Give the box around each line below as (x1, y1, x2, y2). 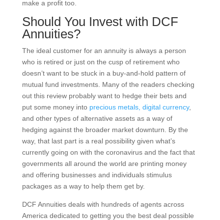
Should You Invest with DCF (22, 14, 178, 29)
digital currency (142, 103, 189, 111)
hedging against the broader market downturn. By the (22, 125, 188, 134)
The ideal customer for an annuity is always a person (22, 46, 186, 55)
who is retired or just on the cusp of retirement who (22, 57, 180, 66)
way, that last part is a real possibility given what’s (22, 137, 175, 145)
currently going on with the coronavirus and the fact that (22, 148, 195, 156)
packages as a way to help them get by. (22, 182, 145, 190)
